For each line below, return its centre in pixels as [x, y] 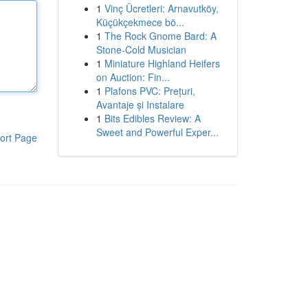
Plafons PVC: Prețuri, [150, 91]
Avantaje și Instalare [140, 104]
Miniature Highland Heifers [162, 63]
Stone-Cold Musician [141, 49]
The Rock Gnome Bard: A [160, 36]
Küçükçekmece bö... [140, 22]
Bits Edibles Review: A [152, 118]
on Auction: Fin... [133, 77]
